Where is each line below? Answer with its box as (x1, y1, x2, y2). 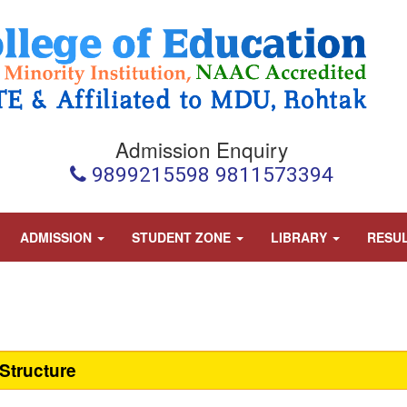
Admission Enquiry (114, 134, 288, 164)
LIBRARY (271, 228, 331, 246)
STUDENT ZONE (132, 228, 234, 246)
